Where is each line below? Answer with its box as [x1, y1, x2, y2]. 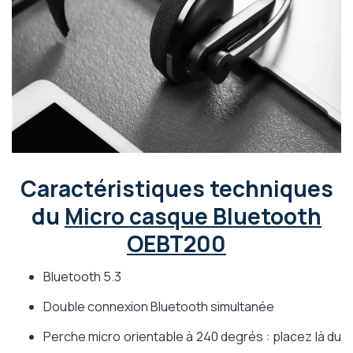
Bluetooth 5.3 [43, 268, 121, 286]
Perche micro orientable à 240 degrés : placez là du [43, 328, 341, 346]
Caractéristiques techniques [20, 173, 333, 204]
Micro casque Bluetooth [65, 201, 321, 232]
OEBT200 [127, 229, 226, 259]
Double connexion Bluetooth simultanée [43, 298, 274, 316]
